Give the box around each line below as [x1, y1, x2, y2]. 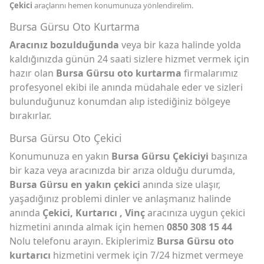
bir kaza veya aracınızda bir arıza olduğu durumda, [9, 164, 235, 177]
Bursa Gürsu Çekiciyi [111, 150, 211, 163]
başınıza [211, 150, 247, 163]
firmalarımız [184, 67, 238, 80]
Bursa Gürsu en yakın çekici [9, 178, 140, 192]
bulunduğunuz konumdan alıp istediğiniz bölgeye [9, 95, 230, 108]
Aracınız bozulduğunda [9, 38, 119, 52]
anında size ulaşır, [140, 178, 220, 192]
